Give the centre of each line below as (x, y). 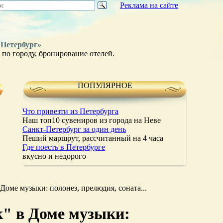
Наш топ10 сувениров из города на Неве (92, 120)
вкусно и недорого (54, 156)
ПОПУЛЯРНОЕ (105, 85)
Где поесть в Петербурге (64, 147)
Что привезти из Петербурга (70, 111)
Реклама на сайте (149, 5)
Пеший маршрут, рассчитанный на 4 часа (93, 138)
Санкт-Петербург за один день (74, 129)
